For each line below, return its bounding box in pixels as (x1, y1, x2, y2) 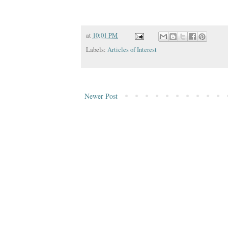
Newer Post (84, 91, 118, 101)
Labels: (86, 45, 107, 54)
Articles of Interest (107, 45, 157, 54)
